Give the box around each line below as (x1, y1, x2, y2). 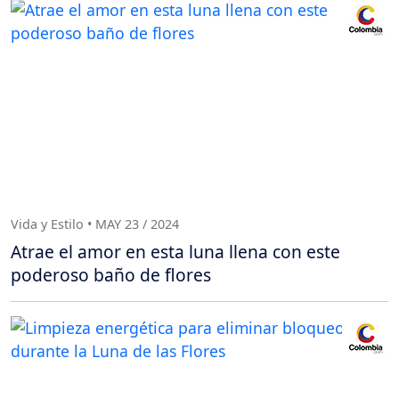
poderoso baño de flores (11, 262, 211, 287)
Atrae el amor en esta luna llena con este (11, 239, 340, 264)
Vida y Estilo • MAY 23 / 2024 (11, 215, 179, 232)
